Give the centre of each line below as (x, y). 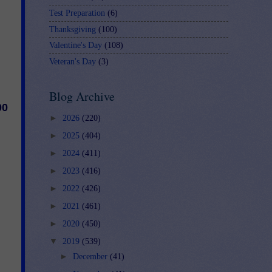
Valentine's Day (76, 46)
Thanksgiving (73, 29)
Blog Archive (82, 96)
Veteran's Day (73, 61)
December (91, 256)
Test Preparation (77, 13)
